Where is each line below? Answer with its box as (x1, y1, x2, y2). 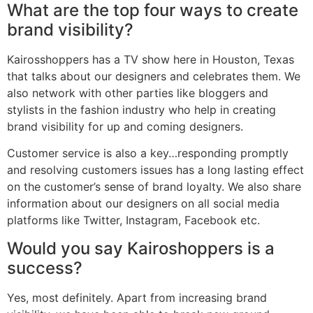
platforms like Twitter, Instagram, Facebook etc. (7, 213, 260, 228)
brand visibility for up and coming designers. (7, 119, 243, 133)
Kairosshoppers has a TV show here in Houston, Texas (7, 52, 294, 66)
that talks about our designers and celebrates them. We (7, 68, 300, 83)
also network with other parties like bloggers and (7, 85, 268, 100)
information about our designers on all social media (7, 196, 279, 211)
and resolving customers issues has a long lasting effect (7, 163, 304, 177)
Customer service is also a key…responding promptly (7, 146, 289, 161)
